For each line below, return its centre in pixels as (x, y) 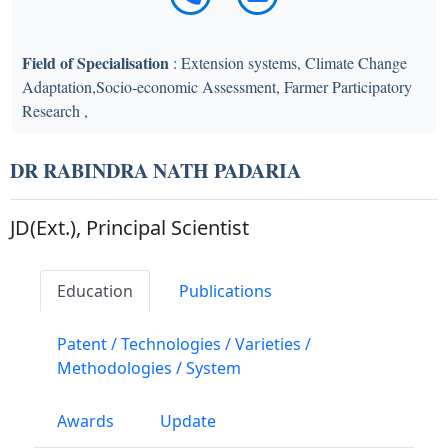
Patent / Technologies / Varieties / (184, 343)
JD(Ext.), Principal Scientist (129, 227)
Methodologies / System (149, 367)
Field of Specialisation (95, 62)
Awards (85, 420)
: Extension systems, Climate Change (288, 62)
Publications (225, 290)
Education (95, 290)
